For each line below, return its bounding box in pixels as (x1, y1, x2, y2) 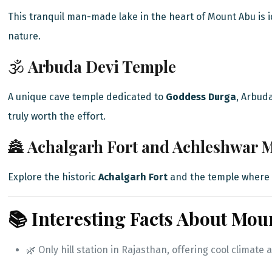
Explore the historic (8, 171, 99, 183)
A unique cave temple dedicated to (8, 91, 166, 103)
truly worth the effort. (8, 110, 106, 123)
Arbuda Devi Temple (28, 56, 177, 78)
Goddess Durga (166, 91, 237, 103)
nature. (8, 30, 41, 42)
